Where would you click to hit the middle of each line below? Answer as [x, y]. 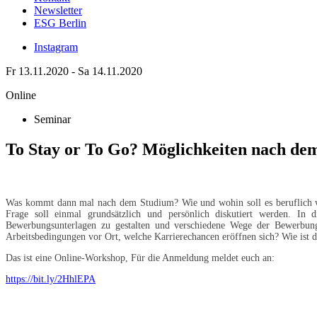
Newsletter [58, 10]
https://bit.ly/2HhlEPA [51, 279]
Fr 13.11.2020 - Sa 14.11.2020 [74, 71]
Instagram [56, 47]
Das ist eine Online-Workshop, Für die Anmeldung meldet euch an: [140, 258]
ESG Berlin [60, 23]
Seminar [52, 119]
